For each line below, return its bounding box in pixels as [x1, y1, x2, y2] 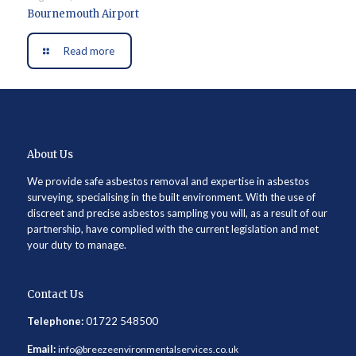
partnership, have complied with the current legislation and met [26, 222, 319, 236]
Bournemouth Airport [26, 7, 139, 21]
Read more [63, 44, 114, 58]
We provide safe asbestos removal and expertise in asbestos [26, 175, 309, 188]
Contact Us [26, 288, 83, 302]
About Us [26, 148, 73, 162]
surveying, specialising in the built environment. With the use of [26, 191, 315, 204]
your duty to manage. [26, 238, 126, 252]
